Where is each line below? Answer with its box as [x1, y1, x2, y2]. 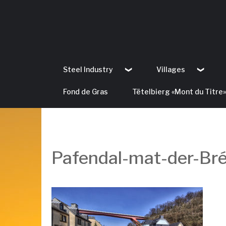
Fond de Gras [63, 87, 108, 96]
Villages [156, 65, 185, 74]
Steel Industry [63, 65, 113, 74]
